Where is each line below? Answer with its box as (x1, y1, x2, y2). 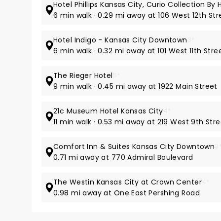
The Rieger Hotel (53, 71, 113, 80)
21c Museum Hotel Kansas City (53, 106, 163, 116)
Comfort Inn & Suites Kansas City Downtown (53, 142, 215, 151)
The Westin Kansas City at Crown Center (53, 177, 202, 187)
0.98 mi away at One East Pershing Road (53, 188, 200, 198)
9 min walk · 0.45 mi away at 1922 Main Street (53, 81, 218, 91)
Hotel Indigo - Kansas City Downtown (53, 35, 187, 45)
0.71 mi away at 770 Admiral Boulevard (53, 152, 193, 162)
